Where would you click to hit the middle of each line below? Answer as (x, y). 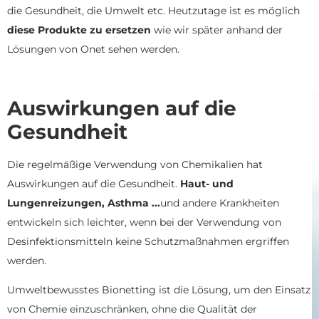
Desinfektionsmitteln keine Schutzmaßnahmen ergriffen (148, 241)
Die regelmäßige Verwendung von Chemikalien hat (135, 164)
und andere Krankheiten (220, 203)
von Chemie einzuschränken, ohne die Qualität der (132, 309)
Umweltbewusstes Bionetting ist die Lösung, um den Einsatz (159, 290)
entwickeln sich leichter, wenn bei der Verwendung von (144, 222)
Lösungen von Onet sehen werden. (93, 49)
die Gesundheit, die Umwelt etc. (86, 11)
